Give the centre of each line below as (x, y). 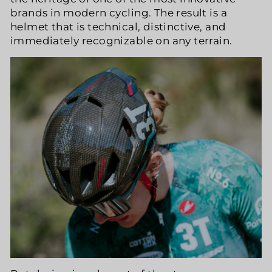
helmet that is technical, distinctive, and (118, 27)
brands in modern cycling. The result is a (119, 13)
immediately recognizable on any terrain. (121, 41)
